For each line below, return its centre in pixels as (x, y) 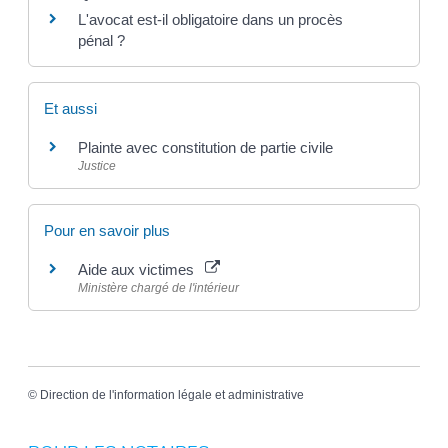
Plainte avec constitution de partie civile (206, 147)
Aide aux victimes (140, 269)
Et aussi (71, 108)
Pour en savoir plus (107, 230)
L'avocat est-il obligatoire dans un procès (211, 20)
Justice (97, 165)
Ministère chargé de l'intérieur (159, 287)
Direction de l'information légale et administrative (172, 395)
